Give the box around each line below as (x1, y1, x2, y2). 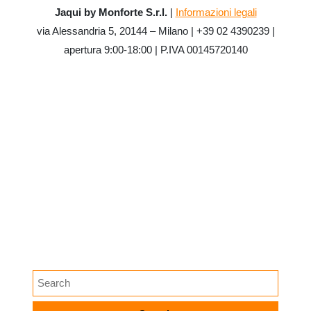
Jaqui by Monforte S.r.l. (54, 6, 167, 19)
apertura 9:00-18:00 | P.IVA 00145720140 (63, 44, 248, 56)
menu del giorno (33, 174, 105, 187)
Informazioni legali (175, 6, 257, 19)
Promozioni (33, 196, 84, 209)
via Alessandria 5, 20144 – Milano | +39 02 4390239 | (36, 25, 275, 37)
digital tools (33, 130, 83, 142)
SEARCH (33, 238, 102, 258)
